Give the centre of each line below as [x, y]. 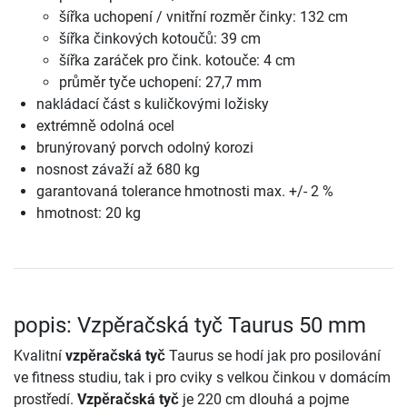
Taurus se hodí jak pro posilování [273, 355]
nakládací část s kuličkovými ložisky [153, 104]
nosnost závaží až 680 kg [118, 169]
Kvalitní [40, 355]
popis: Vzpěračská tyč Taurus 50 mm [190, 325]
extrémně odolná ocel [105, 125]
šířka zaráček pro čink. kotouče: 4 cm [177, 60]
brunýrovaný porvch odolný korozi [145, 147]
